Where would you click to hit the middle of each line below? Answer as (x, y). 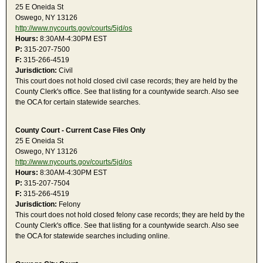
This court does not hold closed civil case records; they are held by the (127, 81)
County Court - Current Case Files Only (80, 131)
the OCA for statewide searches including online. (92, 236)
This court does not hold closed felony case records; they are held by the (130, 215)
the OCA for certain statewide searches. (78, 102)
